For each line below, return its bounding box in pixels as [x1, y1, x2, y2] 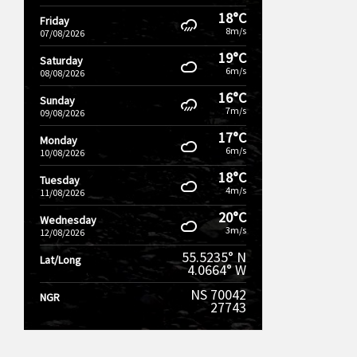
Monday [40, 133, 77, 147]
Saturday [40, 53, 83, 68]
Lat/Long [40, 253, 81, 267]
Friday [40, 14, 69, 28]
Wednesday [40, 213, 96, 227]
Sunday [40, 93, 75, 108]
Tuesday [40, 173, 80, 187]
